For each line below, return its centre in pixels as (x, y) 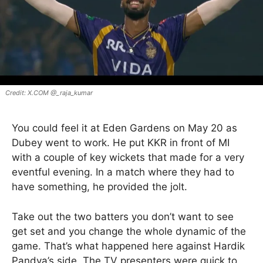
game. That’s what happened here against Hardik (128, 246)
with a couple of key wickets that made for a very (128, 158)
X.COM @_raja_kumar (60, 93)
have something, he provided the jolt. (100, 187)
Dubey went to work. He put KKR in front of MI (121, 143)
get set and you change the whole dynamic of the (129, 231)
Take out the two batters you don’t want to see (123, 216)
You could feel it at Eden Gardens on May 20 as (124, 128)
